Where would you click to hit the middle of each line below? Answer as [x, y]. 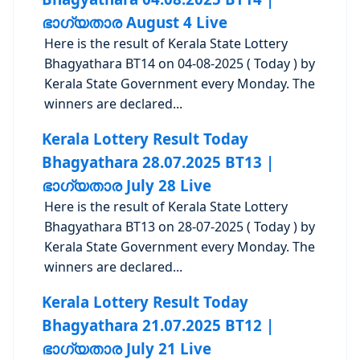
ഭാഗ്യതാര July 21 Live [126, 348]
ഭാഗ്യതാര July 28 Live [126, 185]
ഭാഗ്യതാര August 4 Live [134, 22]
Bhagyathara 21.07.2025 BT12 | [157, 325]
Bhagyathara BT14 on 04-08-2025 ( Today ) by [180, 63]
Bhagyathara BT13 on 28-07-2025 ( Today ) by [180, 227]
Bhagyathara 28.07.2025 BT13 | [157, 162]
